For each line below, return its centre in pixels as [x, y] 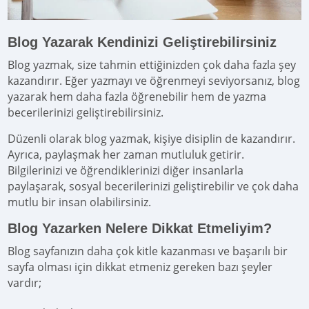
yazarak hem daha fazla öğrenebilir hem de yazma [137, 96]
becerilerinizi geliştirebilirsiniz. [86, 112]
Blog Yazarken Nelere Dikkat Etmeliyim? [140, 228]
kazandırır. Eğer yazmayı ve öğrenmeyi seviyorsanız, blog [154, 80]
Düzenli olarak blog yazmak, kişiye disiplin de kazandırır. [152, 138]
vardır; [25, 282]
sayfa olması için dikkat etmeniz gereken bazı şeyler [140, 267]
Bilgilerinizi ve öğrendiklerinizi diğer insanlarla [126, 170]
